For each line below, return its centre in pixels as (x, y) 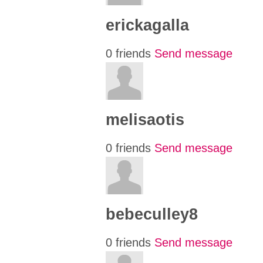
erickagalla (148, 25)
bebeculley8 (152, 214)
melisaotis (145, 119)
